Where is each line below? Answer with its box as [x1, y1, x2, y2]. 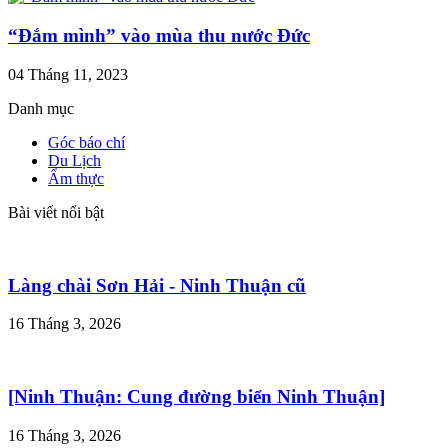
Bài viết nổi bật [8, 203, 104, 221]
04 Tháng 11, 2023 [8, 65, 128, 83]
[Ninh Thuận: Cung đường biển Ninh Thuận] [8, 386, 385, 408]
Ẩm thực [48, 169, 104, 187]
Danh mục [8, 99, 74, 117]
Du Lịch [48, 151, 101, 169]
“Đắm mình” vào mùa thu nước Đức [8, 25, 310, 47]
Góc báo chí [48, 133, 125, 151]
